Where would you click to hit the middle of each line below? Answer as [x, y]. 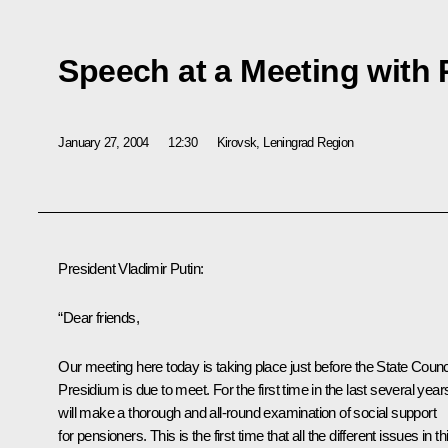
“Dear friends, [98, 318]
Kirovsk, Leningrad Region [285, 142]
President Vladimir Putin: [131, 269]
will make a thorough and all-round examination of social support [247, 413]
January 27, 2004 [103, 142]
